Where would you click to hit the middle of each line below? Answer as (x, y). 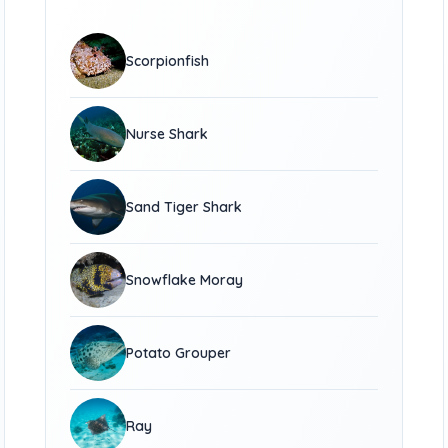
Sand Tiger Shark (184, 207)
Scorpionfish (168, 61)
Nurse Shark (167, 134)
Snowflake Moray (185, 280)
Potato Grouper (179, 353)
